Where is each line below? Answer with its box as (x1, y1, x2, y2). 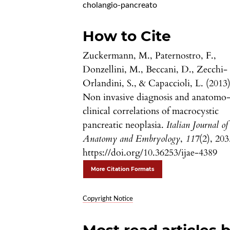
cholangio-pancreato (83, 1, 158, 10)
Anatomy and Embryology (83, 132, 181, 146)
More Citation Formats (91, 166, 155, 173)
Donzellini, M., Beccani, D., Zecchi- (83, 63, 228, 76)
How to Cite (83, 27, 171, 45)
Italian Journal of (166, 119, 228, 132)
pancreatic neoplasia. (83, 119, 167, 132)
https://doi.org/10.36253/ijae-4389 (83, 146, 218, 160)
